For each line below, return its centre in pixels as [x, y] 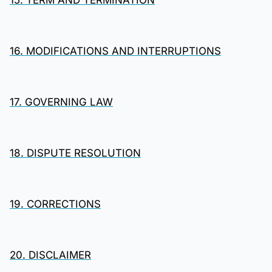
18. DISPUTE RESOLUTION [75, 153]
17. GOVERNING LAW [61, 102]
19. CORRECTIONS [55, 204]
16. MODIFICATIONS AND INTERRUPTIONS [115, 51]
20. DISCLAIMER [50, 255]
